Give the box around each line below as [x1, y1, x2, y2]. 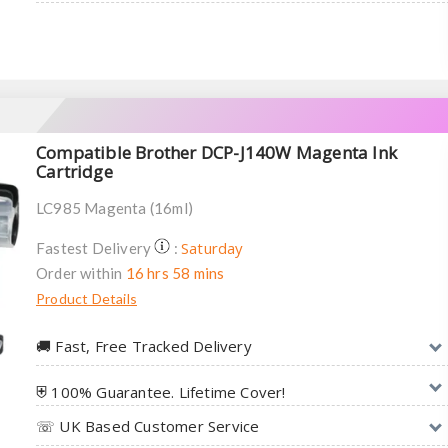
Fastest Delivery [36, 238, 155, 257]
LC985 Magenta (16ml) [36, 198, 193, 217]
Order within [36, 263, 126, 282]
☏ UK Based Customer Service [36, 415, 260, 436]
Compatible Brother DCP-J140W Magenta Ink [36, 140, 398, 164]
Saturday [181, 237, 244, 258]
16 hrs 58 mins [125, 263, 225, 282]
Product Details [36, 289, 137, 307]
